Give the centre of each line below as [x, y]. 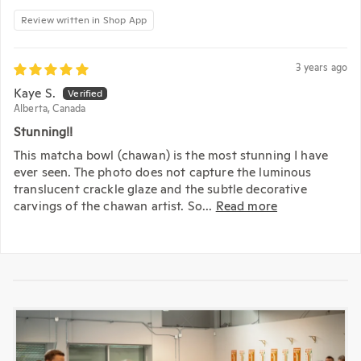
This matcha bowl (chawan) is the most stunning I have [171, 155]
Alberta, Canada [50, 109]
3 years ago [322, 67]
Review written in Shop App [84, 20]
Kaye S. [35, 92]
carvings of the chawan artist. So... [115, 206]
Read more [247, 206]
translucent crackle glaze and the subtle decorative [160, 189]
